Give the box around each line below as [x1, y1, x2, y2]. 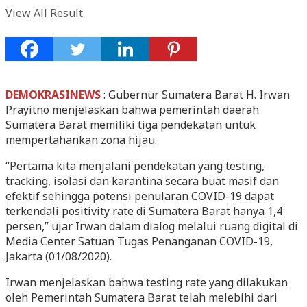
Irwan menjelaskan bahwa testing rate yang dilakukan [5, 274, 288, 290]
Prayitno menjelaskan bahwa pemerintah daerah [5, 101, 259, 117]
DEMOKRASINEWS [5, 86, 101, 102]
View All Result [5, 5, 83, 21]
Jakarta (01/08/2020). [5, 248, 112, 264]
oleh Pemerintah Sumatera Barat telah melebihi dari [5, 289, 278, 305]
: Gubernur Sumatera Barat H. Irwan [101, 86, 290, 102]
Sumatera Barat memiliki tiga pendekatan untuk [5, 116, 256, 132]
